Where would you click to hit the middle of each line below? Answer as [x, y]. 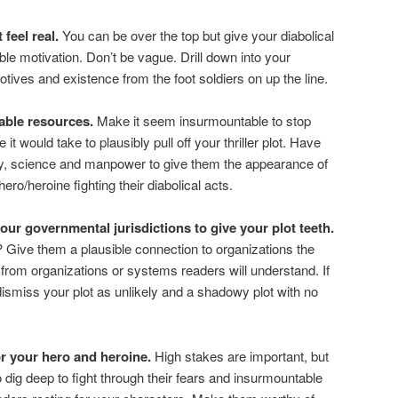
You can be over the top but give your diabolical [196, 35]
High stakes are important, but [240, 355]
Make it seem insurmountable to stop [202, 121]
